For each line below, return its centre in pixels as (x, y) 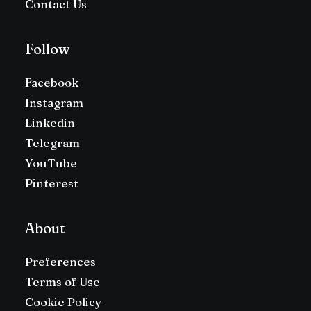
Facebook (52, 82)
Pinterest (52, 183)
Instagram (54, 102)
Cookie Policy (63, 302)
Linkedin (50, 123)
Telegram (52, 143)
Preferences (60, 261)
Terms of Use (62, 281)
